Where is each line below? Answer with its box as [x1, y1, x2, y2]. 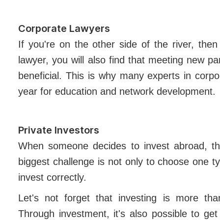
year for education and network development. [18, 85, 216, 97]
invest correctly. [18, 171, 86, 183]
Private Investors [18, 124, 99, 136]
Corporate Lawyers [18, 22, 110, 34]
